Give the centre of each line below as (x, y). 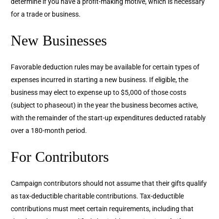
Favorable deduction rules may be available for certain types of (105, 67)
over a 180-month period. (49, 131)
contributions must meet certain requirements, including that (102, 209)
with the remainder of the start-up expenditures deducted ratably (109, 118)
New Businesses (59, 41)
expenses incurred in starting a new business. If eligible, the (100, 80)
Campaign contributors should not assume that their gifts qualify (109, 184)
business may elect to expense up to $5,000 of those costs (99, 93)
